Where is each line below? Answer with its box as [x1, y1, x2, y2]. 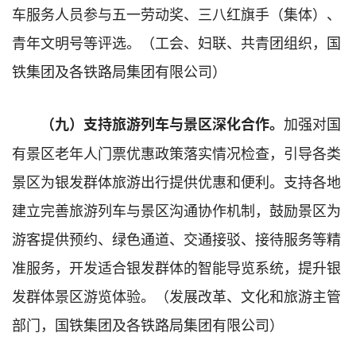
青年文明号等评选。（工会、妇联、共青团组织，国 [12, 31, 341, 52]
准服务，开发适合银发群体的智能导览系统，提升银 [12, 256, 341, 277]
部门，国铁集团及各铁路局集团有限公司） [12, 313, 284, 335]
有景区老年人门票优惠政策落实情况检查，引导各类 [12, 141, 341, 163]
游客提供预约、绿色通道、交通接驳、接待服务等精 [12, 227, 341, 249]
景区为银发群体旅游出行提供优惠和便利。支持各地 [12, 170, 341, 192]
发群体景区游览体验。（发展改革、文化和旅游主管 [12, 284, 341, 306]
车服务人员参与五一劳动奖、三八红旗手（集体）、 [12, 2, 341, 24]
